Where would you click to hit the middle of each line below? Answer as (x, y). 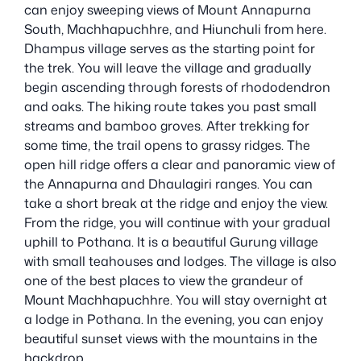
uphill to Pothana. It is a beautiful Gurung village (171, 241)
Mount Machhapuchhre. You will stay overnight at (176, 299)
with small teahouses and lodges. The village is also (180, 261)
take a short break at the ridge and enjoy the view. (176, 203)
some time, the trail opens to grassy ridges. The (167, 145)
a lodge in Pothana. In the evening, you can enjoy (174, 319)
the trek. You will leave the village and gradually (168, 67)
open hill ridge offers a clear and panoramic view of (180, 164)
